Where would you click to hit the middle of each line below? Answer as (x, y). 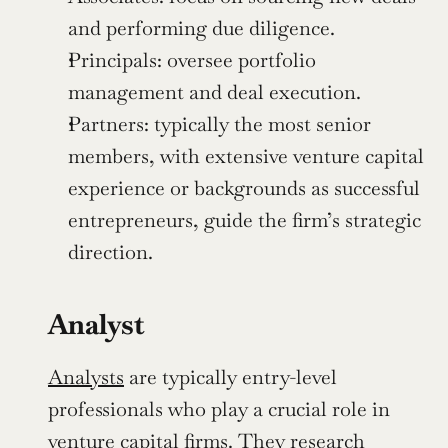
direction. (110, 252)
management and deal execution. (214, 92)
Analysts (86, 377)
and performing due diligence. (201, 28)
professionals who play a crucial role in (219, 409)
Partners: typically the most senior (219, 124)
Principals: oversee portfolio (192, 60)
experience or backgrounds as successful (244, 188)
